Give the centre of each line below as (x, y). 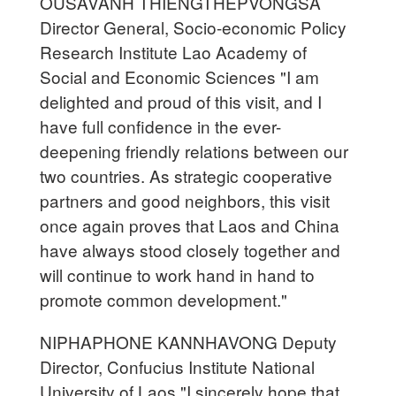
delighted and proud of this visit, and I (181, 101)
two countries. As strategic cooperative (187, 175)
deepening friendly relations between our (194, 150)
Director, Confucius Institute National (178, 366)
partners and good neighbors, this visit (185, 200)
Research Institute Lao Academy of (174, 51)
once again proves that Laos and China (190, 225)
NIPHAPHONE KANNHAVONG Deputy (189, 341)
